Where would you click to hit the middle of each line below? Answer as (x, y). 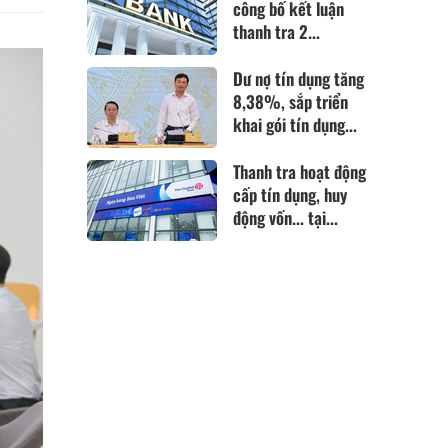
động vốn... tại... (286, 217)
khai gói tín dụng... (295, 124)
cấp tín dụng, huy (290, 194)
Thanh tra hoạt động (300, 171)
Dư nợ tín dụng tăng (299, 78)
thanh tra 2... (277, 31)
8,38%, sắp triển (291, 101)
